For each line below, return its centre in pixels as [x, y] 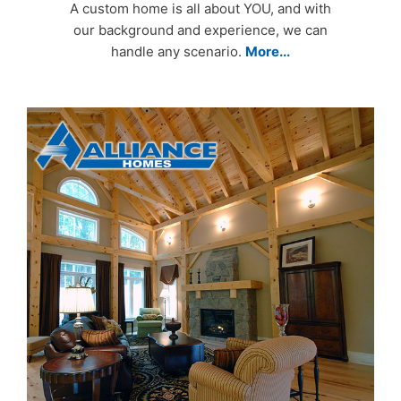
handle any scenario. [178, 52]
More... [268, 52]
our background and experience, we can [200, 30]
